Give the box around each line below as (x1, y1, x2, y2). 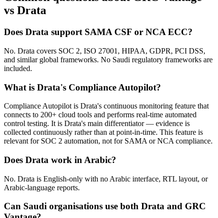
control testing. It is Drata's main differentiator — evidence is (4, 119, 190, 128)
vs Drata (4, 4, 46, 17)
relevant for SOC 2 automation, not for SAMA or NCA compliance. (4, 137, 213, 145)
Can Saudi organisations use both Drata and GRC (4, 201, 206, 212)
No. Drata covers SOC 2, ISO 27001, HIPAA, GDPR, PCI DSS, (4, 46, 205, 55)
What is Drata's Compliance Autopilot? (4, 82, 161, 92)
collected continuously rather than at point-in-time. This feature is (4, 128, 203, 137)
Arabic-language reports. (4, 183, 80, 192)
